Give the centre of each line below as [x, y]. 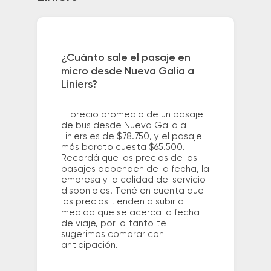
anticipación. [89, 246]
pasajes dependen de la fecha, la [135, 169]
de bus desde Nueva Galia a [123, 126]
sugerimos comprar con [112, 235]
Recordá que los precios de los [129, 158]
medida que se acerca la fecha [130, 213]
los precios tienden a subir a [122, 202]
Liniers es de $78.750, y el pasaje [131, 137]
